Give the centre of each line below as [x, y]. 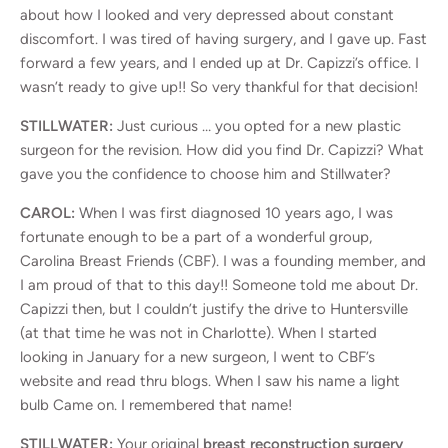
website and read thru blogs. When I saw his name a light [210, 380]
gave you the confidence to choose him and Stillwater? [205, 173]
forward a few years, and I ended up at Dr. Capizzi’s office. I [219, 62]
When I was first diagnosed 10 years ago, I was [234, 212]
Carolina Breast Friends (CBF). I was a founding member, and [223, 260]
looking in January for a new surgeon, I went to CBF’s [197, 356]
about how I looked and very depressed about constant [207, 14]
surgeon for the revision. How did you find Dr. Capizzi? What [222, 149]
